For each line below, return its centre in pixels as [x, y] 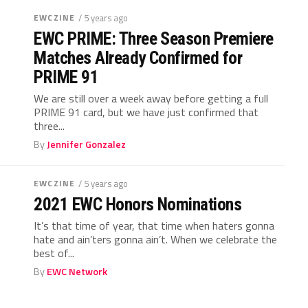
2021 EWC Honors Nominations [138, 204]
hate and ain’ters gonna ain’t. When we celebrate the [156, 239]
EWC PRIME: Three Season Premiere [154, 38]
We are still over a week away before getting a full [151, 98]
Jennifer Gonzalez [87, 144]
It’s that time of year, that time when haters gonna [154, 225]
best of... [54, 253]
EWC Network [77, 272]
